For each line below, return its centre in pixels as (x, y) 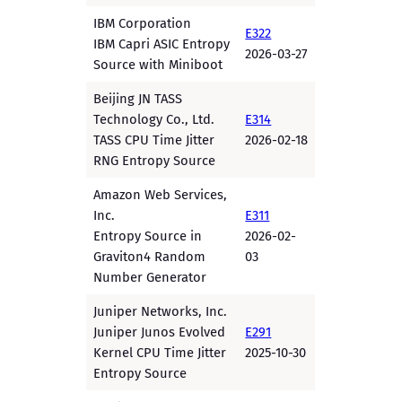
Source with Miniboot (158, 64)
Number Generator (150, 277)
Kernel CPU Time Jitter (160, 352)
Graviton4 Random (150, 256)
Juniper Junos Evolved (160, 332)
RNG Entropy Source (155, 160)
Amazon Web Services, (161, 194)
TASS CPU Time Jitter (154, 140)
